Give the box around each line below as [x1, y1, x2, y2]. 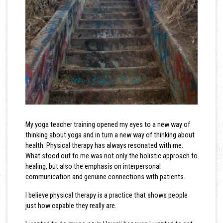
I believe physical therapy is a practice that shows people [25, 191, 188, 199]
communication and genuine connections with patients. [25, 172, 187, 181]
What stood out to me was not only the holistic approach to [25, 151, 198, 160]
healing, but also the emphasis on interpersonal [25, 162, 161, 170]
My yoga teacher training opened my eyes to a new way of [25, 120, 190, 128]
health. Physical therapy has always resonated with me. [25, 141, 183, 149]
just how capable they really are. [25, 201, 118, 210]
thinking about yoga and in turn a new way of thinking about [25, 130, 195, 139]
